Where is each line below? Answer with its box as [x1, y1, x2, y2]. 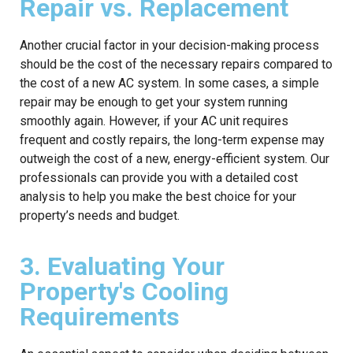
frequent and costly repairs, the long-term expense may [20, 132, 325, 147]
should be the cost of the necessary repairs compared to [20, 56, 333, 72]
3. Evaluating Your [20, 251, 225, 281]
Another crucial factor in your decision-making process [20, 37, 319, 53]
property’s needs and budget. [20, 207, 180, 223]
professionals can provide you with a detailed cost [20, 169, 298, 185]
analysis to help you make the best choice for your [20, 188, 296, 204]
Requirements [20, 301, 180, 332]
